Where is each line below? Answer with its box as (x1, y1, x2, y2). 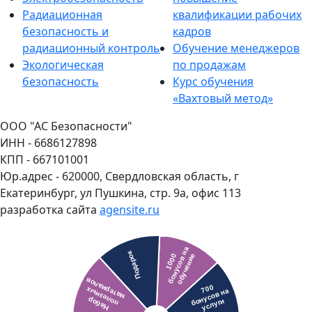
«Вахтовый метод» (173, 91, 273, 106)
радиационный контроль (22, 40, 160, 56)
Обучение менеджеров (173, 40, 299, 56)
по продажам (173, 57, 246, 72)
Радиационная (22, 7, 102, 22)
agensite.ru (100, 202, 159, 217)
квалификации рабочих (173, 7, 302, 22)
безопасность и (22, 24, 109, 39)
